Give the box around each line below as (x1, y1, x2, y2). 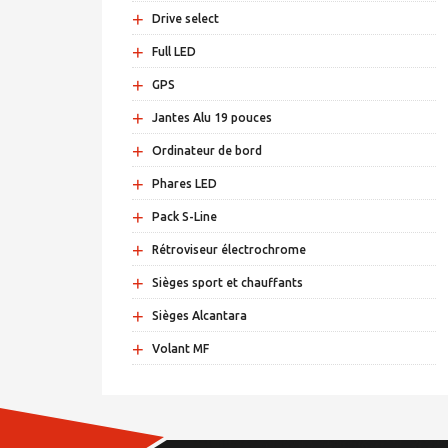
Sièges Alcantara (152, 309, 247, 323)
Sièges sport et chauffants (152, 276, 303, 290)
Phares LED (152, 177, 217, 191)
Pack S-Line (152, 210, 217, 224)
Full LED (152, 45, 196, 59)
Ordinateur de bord (152, 144, 262, 158)
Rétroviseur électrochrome (152, 243, 306, 257)
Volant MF (152, 342, 209, 356)
